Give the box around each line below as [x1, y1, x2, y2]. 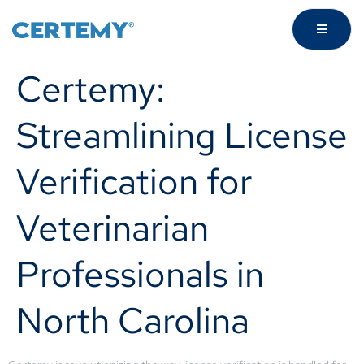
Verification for [16, 158, 252, 205]
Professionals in [16, 250, 264, 297]
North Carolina [16, 297, 249, 344]
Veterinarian [16, 204, 209, 251]
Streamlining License [16, 111, 348, 158]
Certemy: [16, 65, 165, 112]
